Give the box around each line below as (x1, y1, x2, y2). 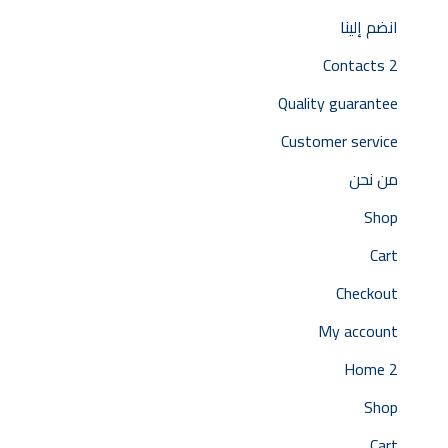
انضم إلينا (340, 11, 398, 42)
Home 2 (344, 353, 398, 384)
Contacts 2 (323, 49, 398, 80)
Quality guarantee (278, 87, 398, 118)
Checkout (336, 277, 398, 308)
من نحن (349, 163, 398, 194)
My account (318, 315, 398, 346)
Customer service (281, 125, 398, 156)
